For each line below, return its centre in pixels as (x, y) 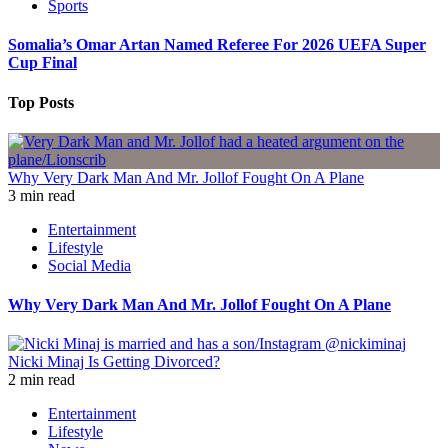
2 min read (41, 380)
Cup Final (42, 63)
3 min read (41, 195)
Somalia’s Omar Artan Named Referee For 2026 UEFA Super (217, 45)
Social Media (89, 265)
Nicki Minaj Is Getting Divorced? (114, 362)
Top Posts (41, 102)
